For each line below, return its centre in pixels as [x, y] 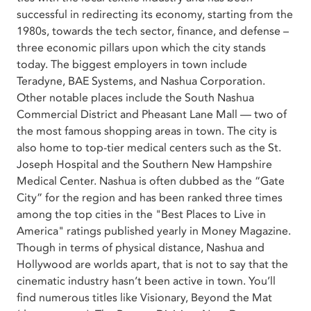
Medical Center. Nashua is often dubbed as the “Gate [151, 181]
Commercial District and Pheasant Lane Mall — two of [152, 114]
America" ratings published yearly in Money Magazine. [154, 231]
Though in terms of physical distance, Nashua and [141, 247]
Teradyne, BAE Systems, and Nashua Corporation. [141, 81]
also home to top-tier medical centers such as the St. [149, 148]
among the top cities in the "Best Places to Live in [141, 214]
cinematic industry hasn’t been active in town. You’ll [146, 281]
